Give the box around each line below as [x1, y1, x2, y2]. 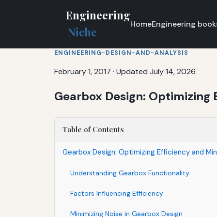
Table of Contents [62, 124, 124, 134]
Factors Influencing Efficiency [70, 188, 163, 198]
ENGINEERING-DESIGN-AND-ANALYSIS [54, 48, 188, 57]
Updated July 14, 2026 [116, 66, 196, 77]
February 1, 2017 [54, 66, 111, 77]
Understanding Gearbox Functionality [70, 168, 189, 177]
